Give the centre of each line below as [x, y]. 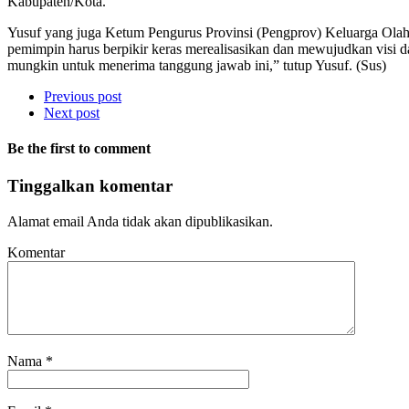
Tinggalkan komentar [90, 186]
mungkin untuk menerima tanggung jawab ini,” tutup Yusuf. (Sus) [197, 65]
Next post [72, 112]
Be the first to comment [79, 149]
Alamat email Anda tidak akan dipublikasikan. [140, 222]
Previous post [83, 96]
